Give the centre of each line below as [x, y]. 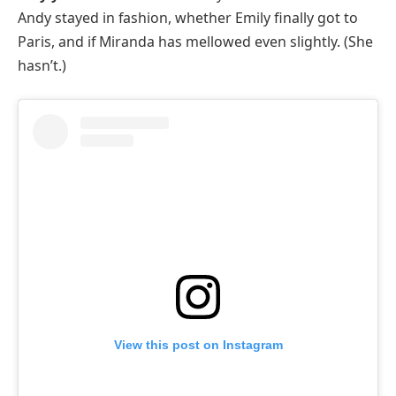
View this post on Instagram [198, 345]
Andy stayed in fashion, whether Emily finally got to [188, 18]
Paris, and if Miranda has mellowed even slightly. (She [195, 42]
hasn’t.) [42, 66]
